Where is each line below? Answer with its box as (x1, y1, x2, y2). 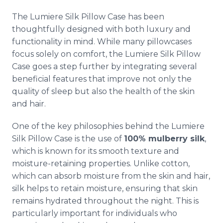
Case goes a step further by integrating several (12, 62, 197, 71)
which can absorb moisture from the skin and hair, (12, 171, 210, 181)
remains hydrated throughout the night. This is (12, 196, 199, 206)
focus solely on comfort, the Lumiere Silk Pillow (12, 49, 201, 59)
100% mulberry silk (124, 134, 205, 143)
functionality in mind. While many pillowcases (12, 37, 192, 46)
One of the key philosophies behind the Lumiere (12, 121, 205, 131)
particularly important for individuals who (12, 209, 177, 218)
